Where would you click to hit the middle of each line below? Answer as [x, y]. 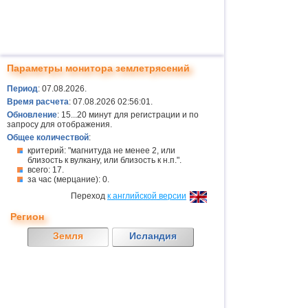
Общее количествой [48, 137]
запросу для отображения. [59, 124]
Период [22, 89]
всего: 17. [46, 170]
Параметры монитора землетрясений [98, 68]
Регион [27, 217]
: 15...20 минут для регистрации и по [128, 115]
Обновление [32, 115]
